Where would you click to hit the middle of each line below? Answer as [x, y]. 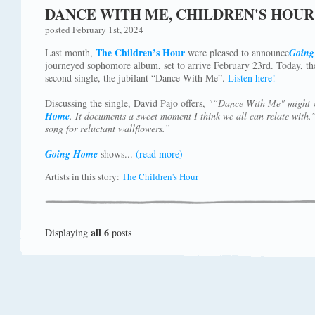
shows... [117, 154]
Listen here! [252, 78]
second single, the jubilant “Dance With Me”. [136, 78]
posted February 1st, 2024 [94, 30]
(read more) [159, 154]
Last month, [70, 52]
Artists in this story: [83, 176]
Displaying [68, 232]
